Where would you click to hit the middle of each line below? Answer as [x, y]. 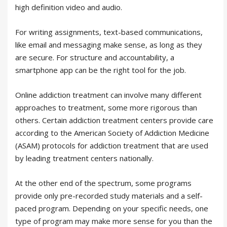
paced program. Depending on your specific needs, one [112, 208]
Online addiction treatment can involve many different [108, 95]
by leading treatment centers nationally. [84, 158]
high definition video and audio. [69, 7]
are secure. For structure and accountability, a [95, 57]
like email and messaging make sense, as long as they [109, 45]
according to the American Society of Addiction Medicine [112, 133]
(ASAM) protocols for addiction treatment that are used [112, 145]
